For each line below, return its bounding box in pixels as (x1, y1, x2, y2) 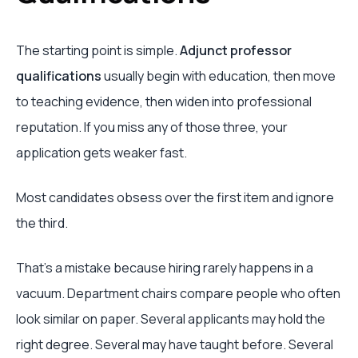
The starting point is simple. (16, 42, 180, 59)
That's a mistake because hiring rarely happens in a (16, 259, 313, 276)
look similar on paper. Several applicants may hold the (16, 310, 325, 328)
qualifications (16, 67, 101, 85)
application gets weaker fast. (16, 144, 187, 161)
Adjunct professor (180, 42, 292, 59)
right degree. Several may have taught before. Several (16, 336, 333, 353)
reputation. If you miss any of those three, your (16, 118, 288, 136)
